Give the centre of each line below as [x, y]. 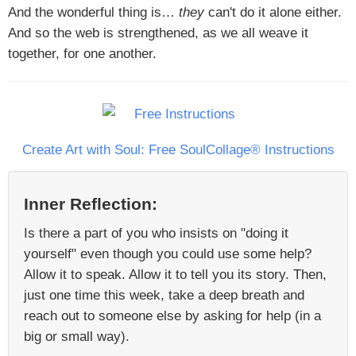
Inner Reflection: [91, 204]
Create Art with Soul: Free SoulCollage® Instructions [178, 149]
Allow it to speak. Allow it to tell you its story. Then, [175, 274]
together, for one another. [82, 53]
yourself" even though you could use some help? [168, 253]
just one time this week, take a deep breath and [164, 295]
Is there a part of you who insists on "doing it [156, 233]
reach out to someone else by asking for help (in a [172, 315]
